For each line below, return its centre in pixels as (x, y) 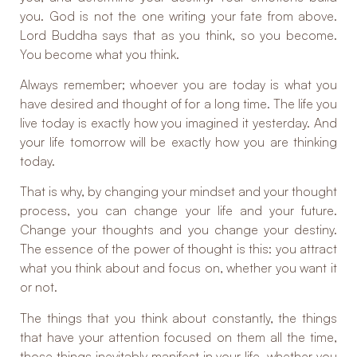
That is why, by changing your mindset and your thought (178, 192)
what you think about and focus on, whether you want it (178, 268)
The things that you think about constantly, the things (178, 318)
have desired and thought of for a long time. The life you (178, 104)
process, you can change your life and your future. (178, 211)
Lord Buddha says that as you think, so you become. (178, 35)
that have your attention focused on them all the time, (178, 337)
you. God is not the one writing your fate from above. (178, 16)
